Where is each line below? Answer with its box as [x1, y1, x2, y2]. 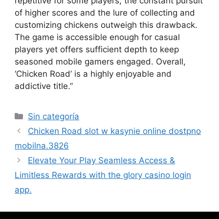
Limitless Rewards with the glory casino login [15, 170, 191, 180]
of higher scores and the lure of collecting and [15, 7, 195, 18]
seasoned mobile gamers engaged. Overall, [15, 56, 186, 66]
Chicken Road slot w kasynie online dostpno [28, 126, 201, 136]
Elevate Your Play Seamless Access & [28, 155, 175, 165]
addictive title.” [15, 81, 73, 91]
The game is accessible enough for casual [15, 32, 180, 42]
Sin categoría [28, 111, 80, 121]
